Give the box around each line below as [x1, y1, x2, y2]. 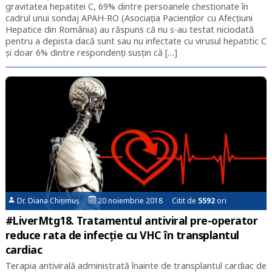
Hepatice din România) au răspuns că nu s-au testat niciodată [5, 23, 254, 35]
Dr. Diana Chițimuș [15, 195, 89, 206]
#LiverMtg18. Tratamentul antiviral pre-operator [5, 212, 258, 228]
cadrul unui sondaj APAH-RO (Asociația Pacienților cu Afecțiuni [5, 12, 253, 24]
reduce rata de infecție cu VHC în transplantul [5, 227, 239, 242]
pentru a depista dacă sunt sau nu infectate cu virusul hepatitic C [5, 35, 267, 47]
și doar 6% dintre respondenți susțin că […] [5, 46, 177, 58]
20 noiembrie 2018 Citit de [96, 195, 199, 206]
